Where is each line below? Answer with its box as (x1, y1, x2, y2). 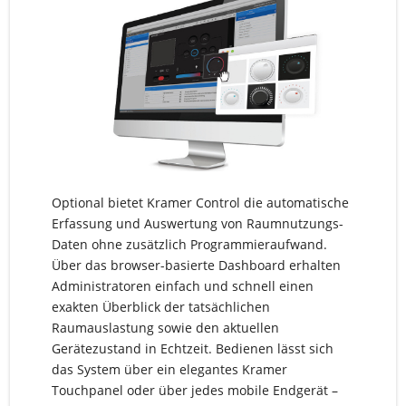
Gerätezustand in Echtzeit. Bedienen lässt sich (51, 340, 333, 358)
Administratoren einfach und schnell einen (51, 277, 314, 295)
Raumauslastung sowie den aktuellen (51, 319, 279, 337)
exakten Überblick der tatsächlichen (51, 298, 270, 316)
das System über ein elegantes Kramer (51, 361, 287, 379)
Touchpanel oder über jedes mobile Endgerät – (51, 382, 338, 400)
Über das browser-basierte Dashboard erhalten (51, 256, 341, 275)
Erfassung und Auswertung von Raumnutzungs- (51, 215, 343, 233)
